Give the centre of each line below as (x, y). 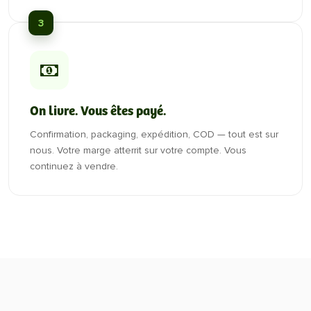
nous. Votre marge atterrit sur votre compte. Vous (138, 150)
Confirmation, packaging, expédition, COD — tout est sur (154, 134)
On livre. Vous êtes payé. (98, 111)
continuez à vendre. (74, 166)
